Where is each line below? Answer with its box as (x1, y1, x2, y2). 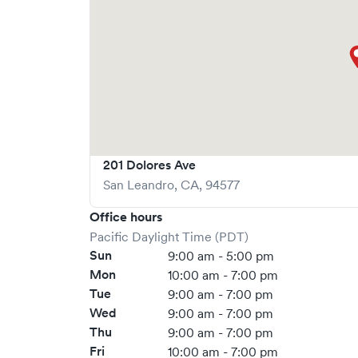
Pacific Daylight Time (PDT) (89, 229, 249, 245)
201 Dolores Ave (103, 157, 196, 173)
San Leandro (103, 177, 174, 193)
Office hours (89, 209, 162, 225)
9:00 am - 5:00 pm (168, 248, 275, 264)
